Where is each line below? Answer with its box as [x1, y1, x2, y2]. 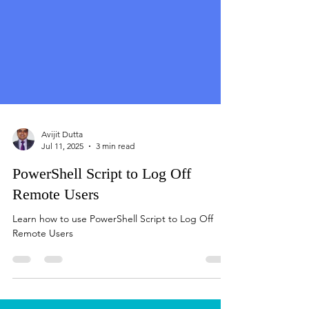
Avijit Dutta [41, 179, 83, 189]
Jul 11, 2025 [41, 190, 83, 201]
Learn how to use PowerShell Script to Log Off [12, 262, 213, 275]
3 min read [96, 190, 134, 201]
